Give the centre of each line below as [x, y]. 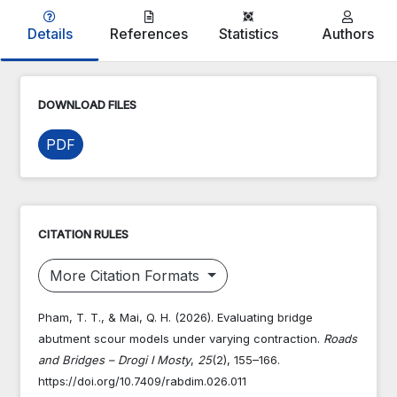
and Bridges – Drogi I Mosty [114, 359]
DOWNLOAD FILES [87, 104]
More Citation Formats [127, 275]
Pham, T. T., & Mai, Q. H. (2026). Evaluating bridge [175, 317]
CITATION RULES [83, 234]
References [149, 33]
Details [50, 33]
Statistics [248, 33]
